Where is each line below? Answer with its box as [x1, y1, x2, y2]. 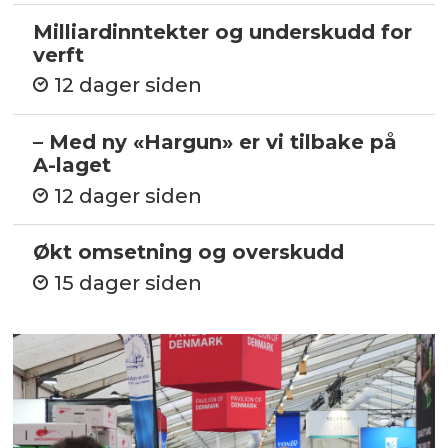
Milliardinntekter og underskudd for [33, 19, 413, 44]
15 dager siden [54, 270, 203, 295]
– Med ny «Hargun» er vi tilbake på [33, 130, 398, 155]
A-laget [33, 153, 112, 178]
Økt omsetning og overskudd [33, 240, 345, 265]
